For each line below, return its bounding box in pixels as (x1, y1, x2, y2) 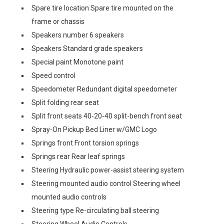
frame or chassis (31, 17, 84, 25)
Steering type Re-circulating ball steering (31, 206, 159, 214)
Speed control (31, 71, 75, 79)
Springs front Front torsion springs (31, 139, 139, 147)
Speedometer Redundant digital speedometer (31, 85, 177, 93)
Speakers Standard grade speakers (31, 44, 143, 52)
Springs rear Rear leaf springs (31, 152, 125, 160)
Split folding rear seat (31, 98, 99, 106)
